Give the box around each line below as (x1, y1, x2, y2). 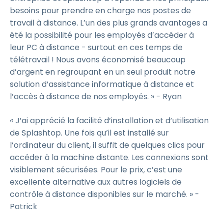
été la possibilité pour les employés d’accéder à (10, 29, 194, 41)
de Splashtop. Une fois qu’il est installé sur (10, 127, 169, 138)
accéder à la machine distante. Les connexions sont (10, 152, 209, 163)
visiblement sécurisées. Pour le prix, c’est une (10, 164, 182, 175)
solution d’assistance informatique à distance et (10, 79, 194, 90)
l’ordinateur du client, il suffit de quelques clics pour (10, 139, 205, 151)
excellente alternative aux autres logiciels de (10, 176, 182, 188)
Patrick (10, 201, 37, 212)
